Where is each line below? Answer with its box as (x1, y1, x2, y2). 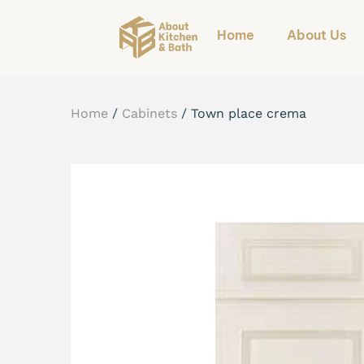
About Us (287, 27, 346, 43)
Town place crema (191, 105, 306, 121)
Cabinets (122, 105, 177, 121)
